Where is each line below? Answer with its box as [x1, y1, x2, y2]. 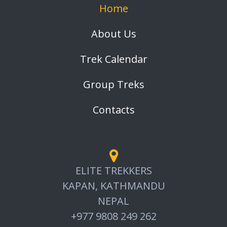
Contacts [92, 103, 135, 117]
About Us [91, 27, 136, 41]
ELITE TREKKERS [75, 164, 152, 177]
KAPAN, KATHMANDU [62, 179, 165, 193]
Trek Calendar [80, 52, 147, 66]
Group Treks [83, 78, 144, 91]
